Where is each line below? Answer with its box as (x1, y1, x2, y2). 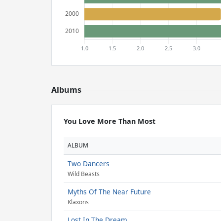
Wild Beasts (68, 170, 100, 179)
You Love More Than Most (64, 116, 155, 126)
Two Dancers (68, 159, 110, 168)
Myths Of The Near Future (68, 187, 151, 196)
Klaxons (68, 198, 89, 207)
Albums (51, 84, 81, 95)
